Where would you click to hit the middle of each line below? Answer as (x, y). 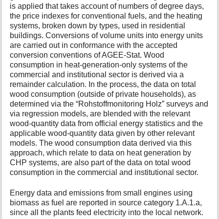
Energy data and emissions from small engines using (101, 193)
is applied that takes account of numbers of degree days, (107, 6)
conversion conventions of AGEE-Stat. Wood (87, 55)
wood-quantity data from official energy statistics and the (107, 124)
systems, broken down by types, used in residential (98, 26)
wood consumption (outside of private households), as (103, 94)
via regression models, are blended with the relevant (100, 114)
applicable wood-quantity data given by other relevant (102, 133)
